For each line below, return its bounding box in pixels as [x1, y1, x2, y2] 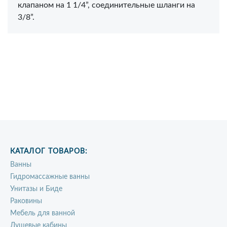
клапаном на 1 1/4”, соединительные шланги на [18, 1, 195, 9]
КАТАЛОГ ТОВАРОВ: [10, 148, 88, 155]
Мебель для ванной [10, 210, 75, 217]
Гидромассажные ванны [10, 173, 90, 180]
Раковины [10, 198, 42, 205]
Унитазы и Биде [10, 185, 62, 193]
